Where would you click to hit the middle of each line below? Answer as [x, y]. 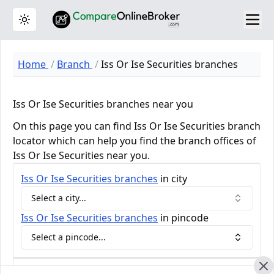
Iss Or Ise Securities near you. [81, 155]
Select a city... [59, 198]
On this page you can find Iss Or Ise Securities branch [137, 126]
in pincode [183, 218]
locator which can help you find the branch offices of [135, 141]
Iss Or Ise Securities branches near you [103, 104]
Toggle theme [52, 24]
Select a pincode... [68, 237]
